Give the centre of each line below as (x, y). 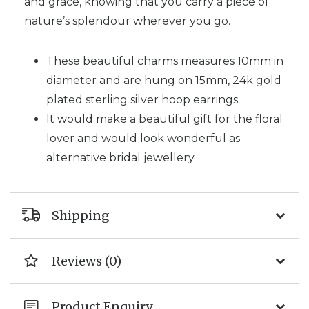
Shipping (81, 215)
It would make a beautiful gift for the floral (165, 119)
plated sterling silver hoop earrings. (143, 99)
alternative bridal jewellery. (121, 157)
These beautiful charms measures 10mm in (165, 61)
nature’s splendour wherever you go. (127, 21)
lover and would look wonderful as (143, 138)
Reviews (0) (87, 261)
